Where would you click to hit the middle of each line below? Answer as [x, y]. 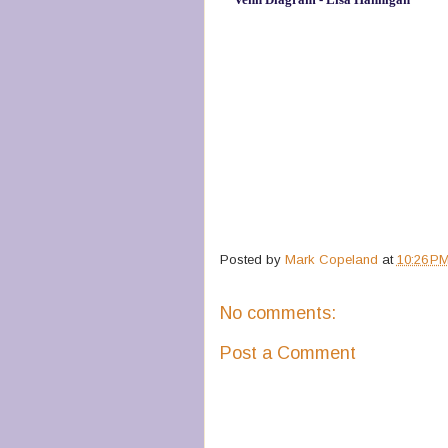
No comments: [277, 312]
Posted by [252, 259]
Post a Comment [287, 353]
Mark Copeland [331, 259]
